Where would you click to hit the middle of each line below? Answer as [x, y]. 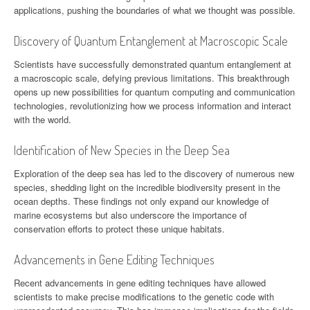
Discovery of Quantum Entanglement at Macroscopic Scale [151, 40]
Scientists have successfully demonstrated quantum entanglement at [153, 64]
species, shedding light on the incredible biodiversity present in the [147, 187]
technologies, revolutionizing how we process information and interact [153, 105]
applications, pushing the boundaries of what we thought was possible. [155, 10]
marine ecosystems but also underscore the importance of [130, 215]
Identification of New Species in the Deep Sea [122, 150]
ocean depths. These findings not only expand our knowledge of [142, 201]
